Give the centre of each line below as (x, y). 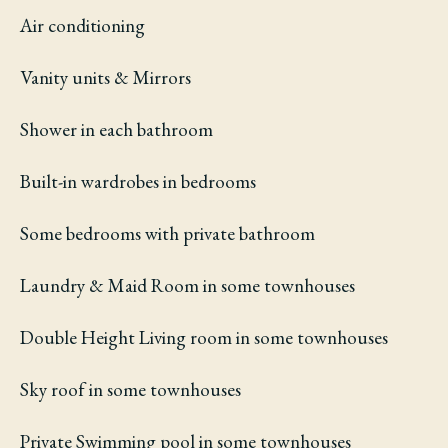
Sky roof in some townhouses (130, 389)
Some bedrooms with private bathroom (167, 233)
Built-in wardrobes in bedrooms (138, 181)
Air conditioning (82, 25)
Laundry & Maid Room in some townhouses (187, 285)
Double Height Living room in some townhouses (204, 337)
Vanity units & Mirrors (105, 77)
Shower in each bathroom (116, 129)
